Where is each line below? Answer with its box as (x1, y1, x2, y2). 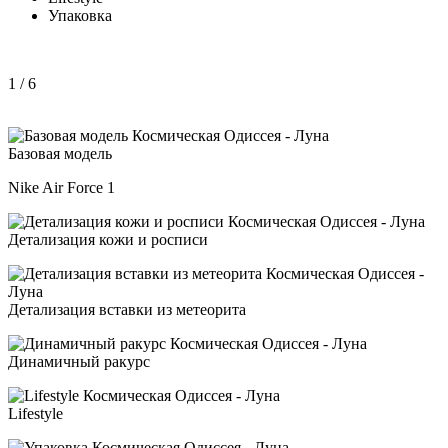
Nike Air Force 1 (8, 178, 115, 196)
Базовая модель (8, 144, 112, 162)
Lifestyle (8, 404, 63, 422)
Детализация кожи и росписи (8, 230, 208, 248)
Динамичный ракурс (8, 352, 150, 370)
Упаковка (48, 6, 112, 24)
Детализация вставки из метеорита (8, 300, 246, 318)
